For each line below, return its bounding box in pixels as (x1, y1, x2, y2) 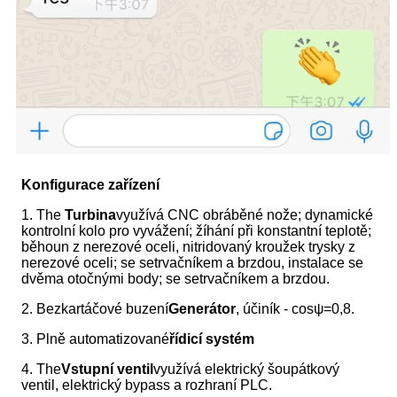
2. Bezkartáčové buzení (21, 301, 168, 317)
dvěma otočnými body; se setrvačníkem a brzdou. (21, 271, 330, 287)
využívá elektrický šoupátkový (153, 362, 339, 378)
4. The (21, 362, 61, 378)
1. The (21, 207, 61, 223)
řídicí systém (169, 331, 254, 347)
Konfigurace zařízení (21, 177, 160, 193)
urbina (73, 207, 116, 223)
